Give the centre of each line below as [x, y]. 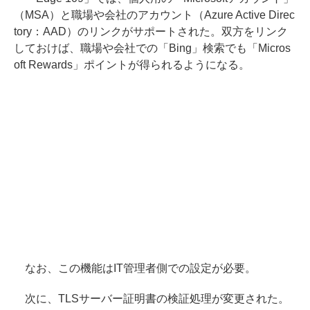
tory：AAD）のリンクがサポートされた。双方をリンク [151, 31]
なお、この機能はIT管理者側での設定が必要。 [135, 268]
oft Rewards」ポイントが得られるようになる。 [132, 64]
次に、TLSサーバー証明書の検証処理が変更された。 [152, 298]
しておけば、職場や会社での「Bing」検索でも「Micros [152, 48]
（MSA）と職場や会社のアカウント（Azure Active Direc [154, 15]
